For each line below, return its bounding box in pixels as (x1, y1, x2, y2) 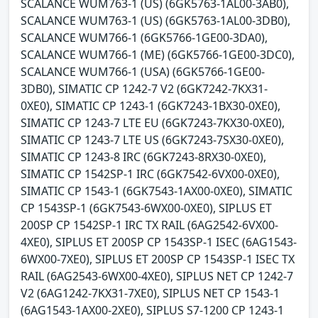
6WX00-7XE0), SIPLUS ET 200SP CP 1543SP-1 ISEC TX (21, 251, 295, 267)
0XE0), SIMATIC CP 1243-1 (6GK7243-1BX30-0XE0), (21, 97, 280, 114)
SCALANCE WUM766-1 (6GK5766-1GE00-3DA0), (21, 29, 268, 45)
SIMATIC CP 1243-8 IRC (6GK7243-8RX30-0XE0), (21, 148, 266, 165)
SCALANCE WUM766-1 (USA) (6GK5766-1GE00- (21, 63, 265, 79)
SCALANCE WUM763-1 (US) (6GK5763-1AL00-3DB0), (21, 12, 290, 28)
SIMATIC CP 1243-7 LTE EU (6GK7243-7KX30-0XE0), (21, 114, 285, 131)
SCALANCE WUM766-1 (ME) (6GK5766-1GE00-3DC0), (21, 46, 295, 62)
